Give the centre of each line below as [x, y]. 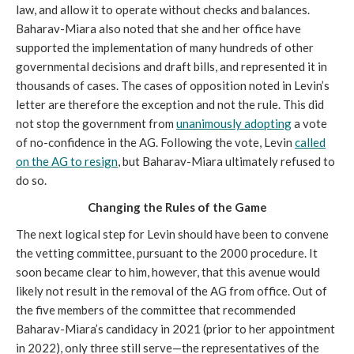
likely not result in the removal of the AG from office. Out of [171, 291]
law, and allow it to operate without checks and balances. [163, 10]
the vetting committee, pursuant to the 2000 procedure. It [167, 253]
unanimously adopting [234, 124]
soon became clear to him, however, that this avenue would [168, 272]
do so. [31, 181]
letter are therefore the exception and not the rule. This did [170, 105]
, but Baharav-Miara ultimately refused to [226, 162]
